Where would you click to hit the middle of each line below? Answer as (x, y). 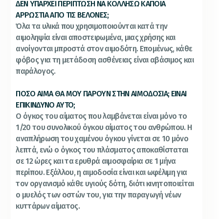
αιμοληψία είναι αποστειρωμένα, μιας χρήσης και (96, 37)
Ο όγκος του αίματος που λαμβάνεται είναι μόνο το (101, 116)
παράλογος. (36, 71)
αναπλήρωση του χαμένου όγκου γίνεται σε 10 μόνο (102, 138)
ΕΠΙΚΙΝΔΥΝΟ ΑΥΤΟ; (45, 105)
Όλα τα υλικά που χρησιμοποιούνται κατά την (92, 26)
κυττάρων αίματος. (48, 206)
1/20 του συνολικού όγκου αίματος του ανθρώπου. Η (104, 127)
